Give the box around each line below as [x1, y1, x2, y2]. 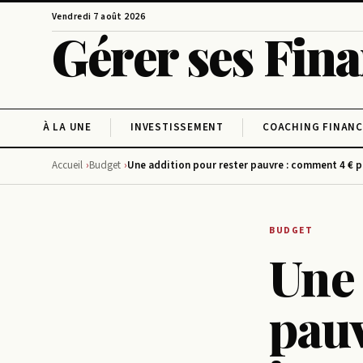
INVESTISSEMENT [130, 120, 224, 135]
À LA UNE [42, 120, 92, 135]
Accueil [52, 157, 83, 173]
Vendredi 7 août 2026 [52, 9, 146, 23]
